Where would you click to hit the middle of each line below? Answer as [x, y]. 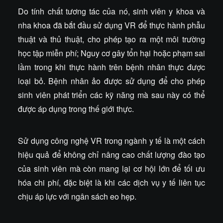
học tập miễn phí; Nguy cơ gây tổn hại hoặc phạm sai [111, 53]
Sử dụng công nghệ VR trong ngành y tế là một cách [111, 141]
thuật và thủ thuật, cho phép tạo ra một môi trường [111, 39]
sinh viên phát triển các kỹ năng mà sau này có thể [111, 95]
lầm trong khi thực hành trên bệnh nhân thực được [111, 67]
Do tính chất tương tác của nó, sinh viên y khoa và [111, 11]
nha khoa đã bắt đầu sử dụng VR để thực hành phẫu [111, 25]
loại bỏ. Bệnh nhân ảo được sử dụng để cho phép [111, 81]
